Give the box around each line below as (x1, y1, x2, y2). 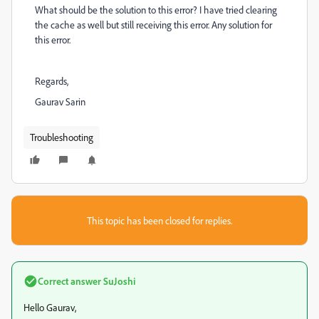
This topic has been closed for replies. (87, 214, 232, 226)
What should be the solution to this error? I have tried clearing (35, 4, 277, 16)
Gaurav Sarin (35, 95, 85, 108)
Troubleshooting (30, 131, 93, 143)
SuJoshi (101, 275, 135, 287)
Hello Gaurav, (23, 301, 76, 313)
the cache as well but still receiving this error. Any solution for (35, 19, 272, 31)
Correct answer (38, 275, 101, 287)
